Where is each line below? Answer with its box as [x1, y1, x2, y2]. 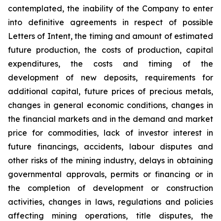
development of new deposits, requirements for [8, 73, 213, 82]
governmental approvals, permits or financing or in [8, 169, 213, 179]
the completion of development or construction [8, 183, 213, 193]
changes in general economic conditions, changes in [8, 100, 213, 110]
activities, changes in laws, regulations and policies [8, 197, 213, 207]
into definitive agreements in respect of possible [8, 17, 213, 27]
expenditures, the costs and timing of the [8, 59, 213, 69]
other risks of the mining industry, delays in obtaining [8, 155, 213, 165]
